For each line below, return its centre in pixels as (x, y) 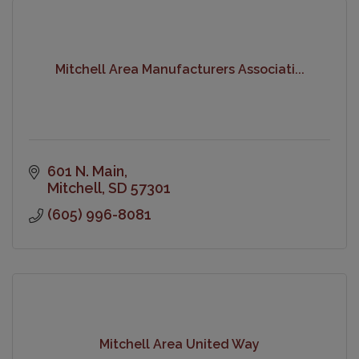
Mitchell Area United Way (179, 345)
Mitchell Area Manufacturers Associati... (179, 70)
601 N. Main (85, 171)
